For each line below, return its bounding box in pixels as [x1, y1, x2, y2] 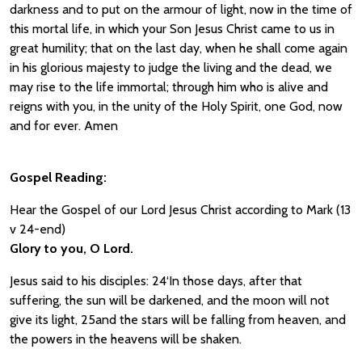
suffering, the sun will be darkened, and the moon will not [10, 293, 330, 308]
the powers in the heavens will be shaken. [10, 331, 242, 347]
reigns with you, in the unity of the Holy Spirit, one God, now [10, 99, 343, 114]
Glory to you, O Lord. [10, 241, 133, 256]
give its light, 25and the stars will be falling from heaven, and [10, 312, 346, 327]
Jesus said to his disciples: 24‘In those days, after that [10, 273, 302, 288]
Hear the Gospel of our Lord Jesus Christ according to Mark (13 [10, 202, 351, 217]
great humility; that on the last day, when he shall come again [10, 40, 347, 56]
